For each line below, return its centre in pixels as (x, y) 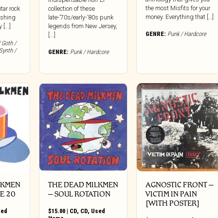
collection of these (71, 9)
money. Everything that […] (180, 17)
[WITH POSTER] (173, 203)
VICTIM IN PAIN (172, 194)
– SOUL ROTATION (79, 194)
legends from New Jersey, (82, 26)
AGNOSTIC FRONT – (180, 184)
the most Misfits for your (178, 8)
